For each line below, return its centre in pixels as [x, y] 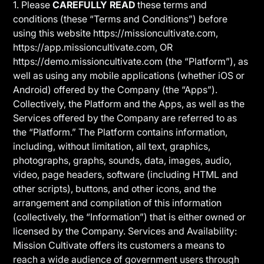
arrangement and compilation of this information [118, 203]
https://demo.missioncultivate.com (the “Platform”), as [131, 61]
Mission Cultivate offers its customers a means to [119, 245]
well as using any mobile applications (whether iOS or [129, 75]
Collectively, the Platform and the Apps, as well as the [129, 104]
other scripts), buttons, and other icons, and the [115, 189]
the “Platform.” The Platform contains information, [121, 132]
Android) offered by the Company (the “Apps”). [115, 90]
